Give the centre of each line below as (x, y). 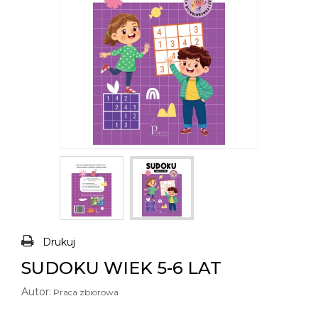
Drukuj (59, 242)
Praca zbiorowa (86, 292)
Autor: (36, 292)
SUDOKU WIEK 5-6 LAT (121, 268)
